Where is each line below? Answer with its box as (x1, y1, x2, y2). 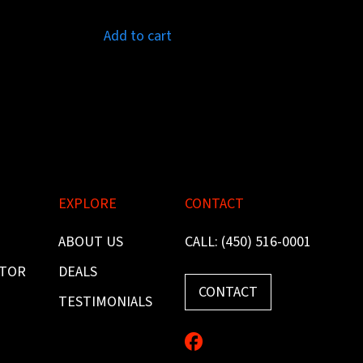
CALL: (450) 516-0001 (184, 232, 311, 253)
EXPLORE (58, 194, 117, 215)
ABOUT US (58, 232, 123, 253)
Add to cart (103, 26, 172, 47)
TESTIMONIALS (58, 292, 152, 313)
